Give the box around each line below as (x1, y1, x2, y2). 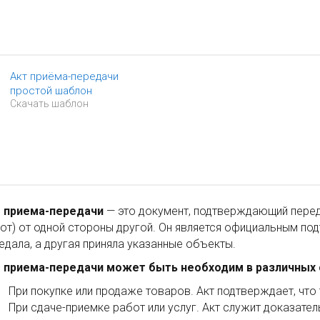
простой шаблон (9, 84, 92, 97)
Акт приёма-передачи (9, 70, 119, 83)
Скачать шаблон (9, 98, 89, 109)
